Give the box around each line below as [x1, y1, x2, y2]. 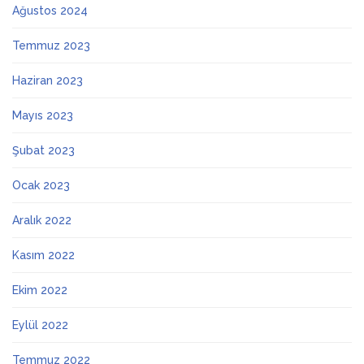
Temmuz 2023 [12, 39, 90, 53]
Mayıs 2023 [12, 109, 73, 123]
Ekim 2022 [12, 284, 67, 297]
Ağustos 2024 [12, 4, 88, 18]
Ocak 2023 [12, 179, 70, 193]
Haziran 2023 [12, 74, 83, 88]
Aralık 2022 [12, 214, 71, 227]
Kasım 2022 [12, 249, 75, 262]
